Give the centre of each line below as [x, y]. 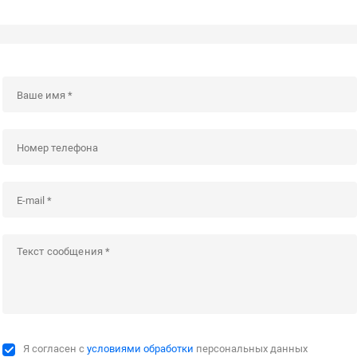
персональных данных [250, 349]
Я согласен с [55, 349]
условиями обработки [140, 349]
